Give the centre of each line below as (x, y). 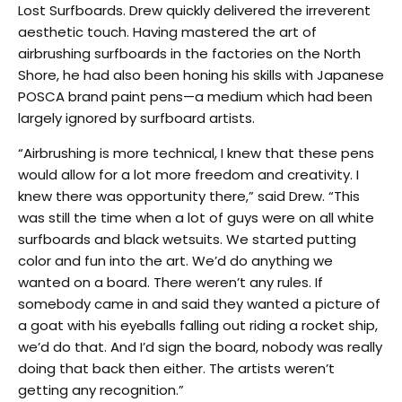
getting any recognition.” (101, 389)
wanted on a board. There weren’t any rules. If (170, 282)
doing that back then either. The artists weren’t (176, 368)
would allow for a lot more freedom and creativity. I (188, 174)
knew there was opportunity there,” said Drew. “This (189, 196)
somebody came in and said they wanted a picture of (199, 303)
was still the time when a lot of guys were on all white (196, 217)
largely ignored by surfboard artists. (136, 118)
